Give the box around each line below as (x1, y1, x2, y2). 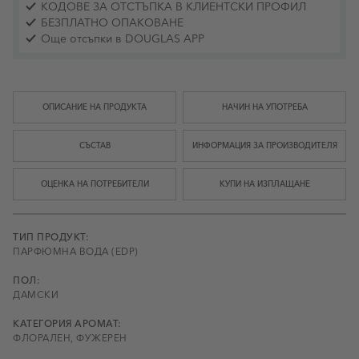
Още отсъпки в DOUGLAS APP (41, 31, 204, 46)
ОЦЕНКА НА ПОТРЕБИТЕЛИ (40, 179, 149, 189)
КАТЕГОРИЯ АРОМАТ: (13, 317, 122, 329)
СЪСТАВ (79, 140, 111, 151)
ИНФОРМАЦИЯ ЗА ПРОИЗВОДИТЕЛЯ (192, 140, 337, 151)
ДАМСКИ (13, 288, 58, 301)
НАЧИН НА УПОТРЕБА (221, 102, 308, 112)
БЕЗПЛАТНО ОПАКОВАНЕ (41, 15, 184, 30)
